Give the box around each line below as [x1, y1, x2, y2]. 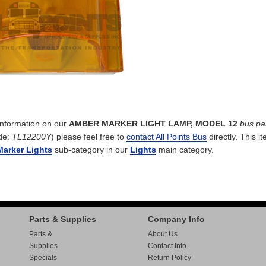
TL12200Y [12, 132, 51, 141]
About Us [148, 230, 178, 238]
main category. [156, 145, 214, 154]
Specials [29, 254, 57, 262]
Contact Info [148, 242, 186, 250]
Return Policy [148, 254, 191, 262]
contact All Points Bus [126, 132, 207, 141]
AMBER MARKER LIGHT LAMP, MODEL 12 [69, 119, 237, 128]
